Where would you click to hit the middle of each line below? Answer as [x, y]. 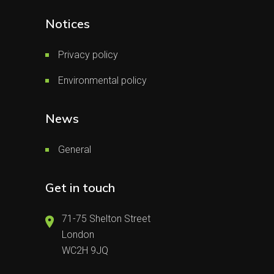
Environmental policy [102, 80]
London [78, 234]
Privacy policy [88, 54]
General [75, 149]
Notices [68, 23]
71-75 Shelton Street [106, 218]
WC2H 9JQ [85, 250]
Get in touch [80, 187]
